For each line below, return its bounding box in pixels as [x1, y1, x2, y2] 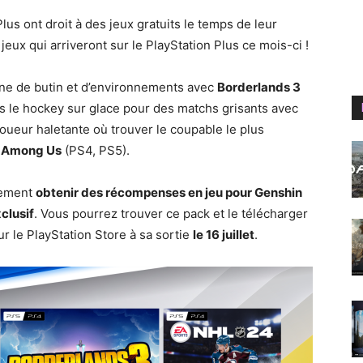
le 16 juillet [193, 227, 254, 242]
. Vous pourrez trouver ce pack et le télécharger [34, 206, 308, 221]
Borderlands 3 [217, 79, 301, 95]
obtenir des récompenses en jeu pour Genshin [36, 185, 302, 200]
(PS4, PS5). [62, 143, 136, 158]
